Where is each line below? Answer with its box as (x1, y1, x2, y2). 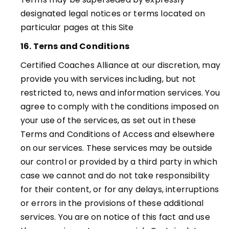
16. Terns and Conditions (20, 40, 129, 52)
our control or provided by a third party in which (20, 156, 217, 168)
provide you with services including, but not (20, 73, 196, 85)
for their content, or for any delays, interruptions (20, 184, 219, 195)
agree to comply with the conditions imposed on (20, 101, 219, 112)
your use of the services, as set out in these (20, 114, 196, 126)
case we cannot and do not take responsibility (20, 170, 210, 181)
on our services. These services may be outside (20, 142, 213, 154)
